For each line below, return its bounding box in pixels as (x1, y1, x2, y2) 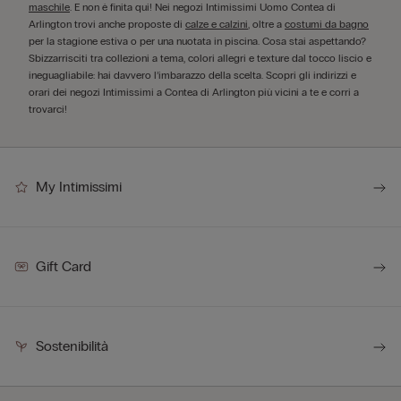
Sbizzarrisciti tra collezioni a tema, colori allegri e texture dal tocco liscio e (29, 52, 371, 64)
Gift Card (36, 258, 91, 275)
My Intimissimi (36, 178, 122, 195)
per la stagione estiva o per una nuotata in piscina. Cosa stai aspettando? (29, 35, 366, 47)
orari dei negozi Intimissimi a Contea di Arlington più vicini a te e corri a (29, 86, 359, 98)
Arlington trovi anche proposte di (29, 18, 185, 30)
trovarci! (29, 103, 67, 115)
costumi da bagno (285, 18, 369, 30)
